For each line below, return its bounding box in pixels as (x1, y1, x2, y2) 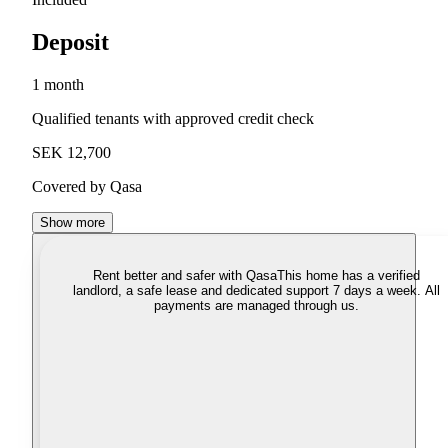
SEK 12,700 (32, 144, 111, 162)
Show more (40, 215, 105, 231)
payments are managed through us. (153, 298, 359, 314)
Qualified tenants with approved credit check (32, 110, 314, 128)
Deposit (32, 29, 109, 56)
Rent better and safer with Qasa (92, 268, 277, 284)
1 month (32, 76, 84, 94)
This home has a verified (276, 268, 420, 284)
